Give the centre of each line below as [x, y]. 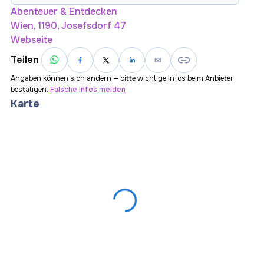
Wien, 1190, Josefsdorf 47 [68, 26]
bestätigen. [29, 90]
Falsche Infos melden [88, 90]
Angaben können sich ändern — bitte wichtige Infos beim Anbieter [122, 78]
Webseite [32, 40]
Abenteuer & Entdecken [64, 11]
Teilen [25, 60]
